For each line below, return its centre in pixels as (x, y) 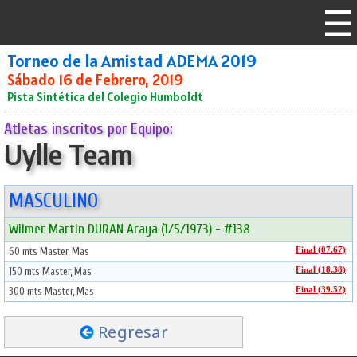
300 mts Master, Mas (51, 291)
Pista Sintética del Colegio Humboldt (105, 97)
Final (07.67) (321, 250)
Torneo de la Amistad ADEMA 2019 (132, 61)
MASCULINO (53, 201)
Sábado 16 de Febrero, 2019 (95, 80)
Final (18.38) (321, 270)
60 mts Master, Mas (49, 251)
